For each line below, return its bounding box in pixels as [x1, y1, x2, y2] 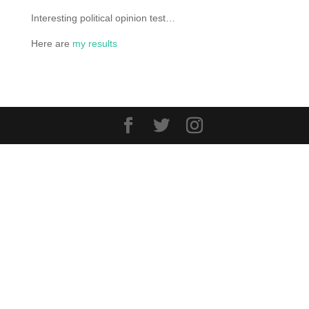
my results [72, 38, 117, 50]
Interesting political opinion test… [30, 12, 175, 24]
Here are [30, 38, 72, 50]
